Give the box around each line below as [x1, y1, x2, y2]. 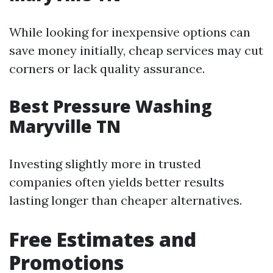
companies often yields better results [9, 174, 224, 190]
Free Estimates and [9, 226, 196, 252]
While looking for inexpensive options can [9, 24, 250, 40]
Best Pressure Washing [9, 94, 212, 118]
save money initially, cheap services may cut [9, 43, 263, 58]
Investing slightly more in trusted [9, 156, 201, 171]
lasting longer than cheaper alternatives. [9, 193, 242, 208]
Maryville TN [9, 115, 121, 138]
